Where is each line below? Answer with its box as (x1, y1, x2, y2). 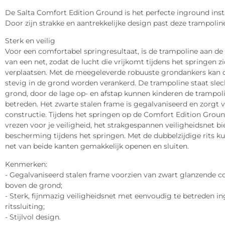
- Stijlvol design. (5, 212, 61, 221)
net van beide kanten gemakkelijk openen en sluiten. (5, 142, 189, 151)
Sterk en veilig (5, 36, 55, 46)
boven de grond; (5, 180, 62, 190)
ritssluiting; (5, 201, 45, 211)
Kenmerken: (5, 159, 47, 169)
